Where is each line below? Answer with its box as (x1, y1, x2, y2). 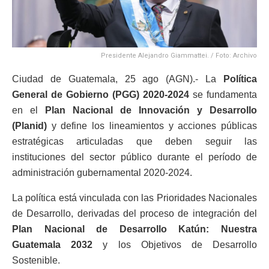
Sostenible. (12, 255, 60, 265)
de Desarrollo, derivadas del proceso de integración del (12, 208, 257, 219)
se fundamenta (189, 89, 257, 100)
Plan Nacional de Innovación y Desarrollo (45, 104, 257, 115)
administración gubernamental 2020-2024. (12, 167, 192, 178)
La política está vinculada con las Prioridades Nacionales (12, 192, 257, 203)
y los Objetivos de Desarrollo (92, 239, 258, 250)
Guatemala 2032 (12, 239, 93, 250)
